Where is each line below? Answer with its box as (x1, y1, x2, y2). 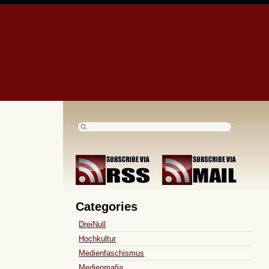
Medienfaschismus (79, 248, 145, 258)
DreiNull (79, 219, 106, 229)
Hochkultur (79, 234, 116, 243)
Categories (76, 199, 138, 213)
